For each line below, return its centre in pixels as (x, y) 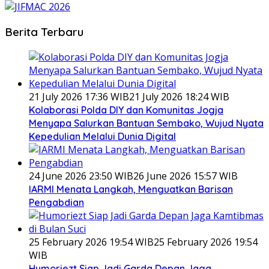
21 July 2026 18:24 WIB (179, 96)
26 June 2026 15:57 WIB (186, 176)
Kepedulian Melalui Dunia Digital (102, 136)
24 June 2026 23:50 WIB (81, 176)
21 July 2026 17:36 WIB (79, 96)
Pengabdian (56, 202)
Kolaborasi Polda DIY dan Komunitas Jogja (126, 110)
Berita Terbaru (44, 32)
